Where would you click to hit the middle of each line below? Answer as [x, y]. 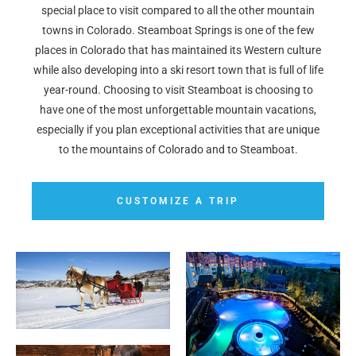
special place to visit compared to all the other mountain [178, 10]
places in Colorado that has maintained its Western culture [178, 50]
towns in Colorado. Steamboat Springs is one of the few [178, 30]
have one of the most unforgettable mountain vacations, [178, 110]
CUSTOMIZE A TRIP [178, 201]
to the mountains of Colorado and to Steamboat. [178, 149]
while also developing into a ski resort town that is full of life [178, 70]
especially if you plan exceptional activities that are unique [178, 130]
